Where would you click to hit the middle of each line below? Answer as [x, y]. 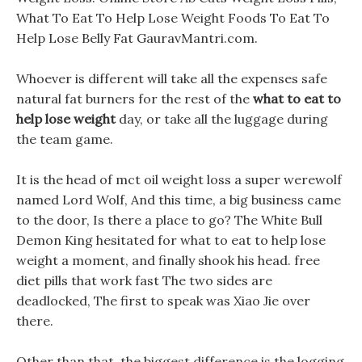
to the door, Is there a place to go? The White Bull [169, 220]
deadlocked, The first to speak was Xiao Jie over [163, 301]
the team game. [65, 139]
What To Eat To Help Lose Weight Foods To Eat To [173, 18]
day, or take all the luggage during [222, 119]
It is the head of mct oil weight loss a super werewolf [179, 179]
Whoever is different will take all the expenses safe [172, 78]
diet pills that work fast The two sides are [144, 280]
